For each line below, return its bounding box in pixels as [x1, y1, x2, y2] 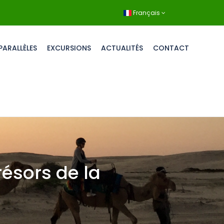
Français [131, 8, 161, 17]
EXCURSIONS [47, 43, 91, 53]
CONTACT [153, 43, 189, 53]
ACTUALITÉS [101, 43, 143, 53]
